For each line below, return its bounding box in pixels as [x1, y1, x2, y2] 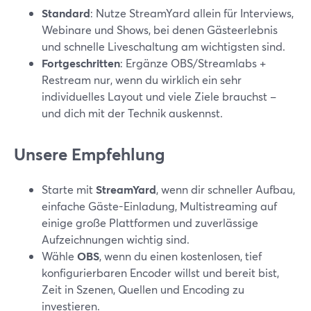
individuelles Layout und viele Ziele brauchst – [42, 89, 276, 103]
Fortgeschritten [42, 56, 120, 70]
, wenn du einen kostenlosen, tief [99, 249, 262, 263]
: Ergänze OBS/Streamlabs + [120, 56, 266, 70]
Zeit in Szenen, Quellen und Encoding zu [42, 282, 244, 296]
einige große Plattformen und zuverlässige [42, 215, 258, 230]
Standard [42, 6, 90, 20]
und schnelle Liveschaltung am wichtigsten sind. [42, 39, 285, 53]
